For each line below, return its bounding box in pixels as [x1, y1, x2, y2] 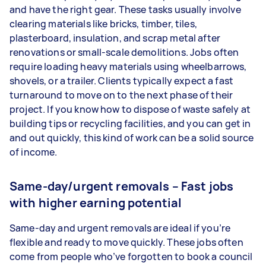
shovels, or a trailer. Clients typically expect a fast [9, 74, 234, 87]
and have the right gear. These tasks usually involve [9, 3, 241, 16]
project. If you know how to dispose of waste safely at [9, 103, 251, 116]
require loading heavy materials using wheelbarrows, [9, 60, 247, 73]
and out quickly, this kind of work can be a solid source [9, 131, 254, 144]
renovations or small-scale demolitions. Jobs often [9, 46, 239, 59]
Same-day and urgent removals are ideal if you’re [9, 221, 231, 235]
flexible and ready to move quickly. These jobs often [9, 236, 243, 249]
